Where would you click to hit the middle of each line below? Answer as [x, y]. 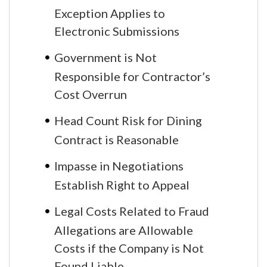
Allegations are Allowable [124, 229]
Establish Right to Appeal [122, 184]
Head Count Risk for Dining [128, 120]
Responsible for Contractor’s [132, 75]
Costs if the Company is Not [129, 247]
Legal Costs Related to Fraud [132, 211]
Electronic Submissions [117, 30]
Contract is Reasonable [117, 139]
